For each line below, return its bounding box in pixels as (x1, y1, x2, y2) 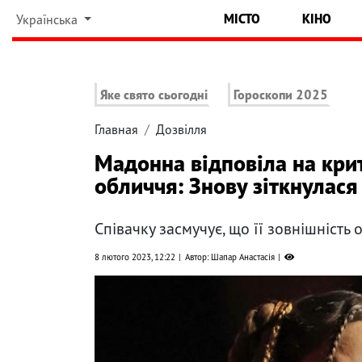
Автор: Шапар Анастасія (185, 251, 275, 263)
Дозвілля (156, 121, 207, 138)
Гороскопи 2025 (234, 86, 329, 103)
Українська (15, 11, 81, 27)
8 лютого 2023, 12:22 (95, 251, 175, 263)
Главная (95, 121, 138, 138)
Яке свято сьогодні (100, 86, 208, 103)
